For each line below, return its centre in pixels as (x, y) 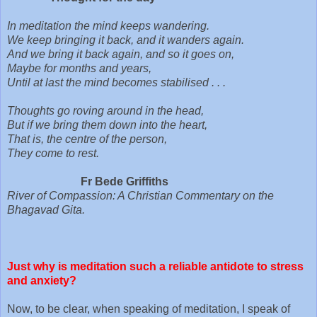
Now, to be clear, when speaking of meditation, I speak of (149, 309)
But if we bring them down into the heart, (109, 125)
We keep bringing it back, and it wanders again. (127, 40)
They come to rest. (53, 153)
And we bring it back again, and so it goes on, (122, 54)
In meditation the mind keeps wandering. (110, 25)
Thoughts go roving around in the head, (107, 110)
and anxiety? (43, 280)
